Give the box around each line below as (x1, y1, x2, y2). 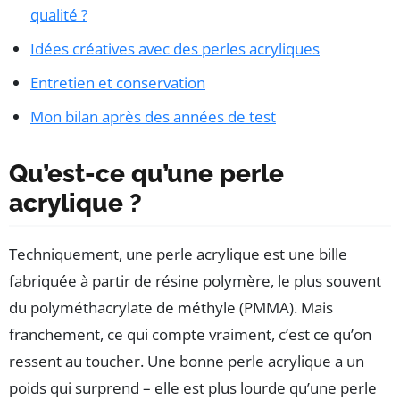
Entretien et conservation (30, 71, 205, 93)
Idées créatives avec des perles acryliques (30, 37, 320, 59)
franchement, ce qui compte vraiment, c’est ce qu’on (9, 323, 371, 345)
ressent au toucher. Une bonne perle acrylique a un (9, 350, 364, 371)
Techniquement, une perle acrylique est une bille (9, 243, 347, 264)
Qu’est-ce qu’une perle (9, 158, 284, 188)
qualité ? (30, 4, 87, 25)
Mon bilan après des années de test (30, 105, 276, 127)
